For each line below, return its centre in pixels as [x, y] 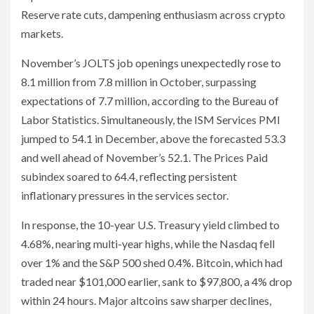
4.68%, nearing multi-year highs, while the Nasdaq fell [148, 244]
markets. [42, 34]
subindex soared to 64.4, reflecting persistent [129, 177]
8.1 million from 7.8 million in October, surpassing [139, 82]
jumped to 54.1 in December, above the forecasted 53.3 [153, 139]
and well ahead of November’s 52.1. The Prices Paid [144, 158]
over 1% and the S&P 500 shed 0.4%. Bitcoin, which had [152, 263]
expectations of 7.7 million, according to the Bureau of [150, 101]
